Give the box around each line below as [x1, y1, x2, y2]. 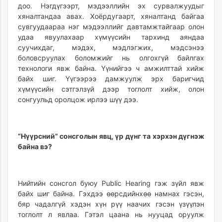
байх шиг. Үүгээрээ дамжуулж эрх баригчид [18, 74, 204, 83]
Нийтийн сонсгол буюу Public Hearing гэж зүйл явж [18, 179, 204, 188]
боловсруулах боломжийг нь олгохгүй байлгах [18, 54, 204, 62]
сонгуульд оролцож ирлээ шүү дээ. [18, 95, 140, 104]
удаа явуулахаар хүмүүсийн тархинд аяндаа [18, 33, 204, 42]
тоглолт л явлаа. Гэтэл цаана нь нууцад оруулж [18, 210, 204, 219]
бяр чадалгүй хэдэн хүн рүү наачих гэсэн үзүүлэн [18, 200, 204, 209]
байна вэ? [18, 142, 52, 151]
